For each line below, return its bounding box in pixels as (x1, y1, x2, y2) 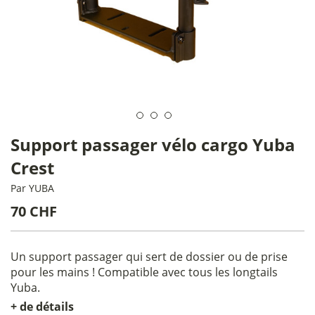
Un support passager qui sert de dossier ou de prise (11, 249, 288, 264)
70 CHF (11, 202, 57, 221)
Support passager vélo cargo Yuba (11, 133, 295, 156)
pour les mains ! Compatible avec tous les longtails (11, 264, 278, 280)
